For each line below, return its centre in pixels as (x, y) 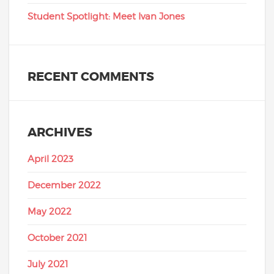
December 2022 (64, 186)
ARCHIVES (60, 132)
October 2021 (57, 238)
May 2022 (50, 212)
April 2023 (50, 159)
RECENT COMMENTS (91, 77)
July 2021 (48, 265)
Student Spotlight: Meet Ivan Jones (106, 17)
